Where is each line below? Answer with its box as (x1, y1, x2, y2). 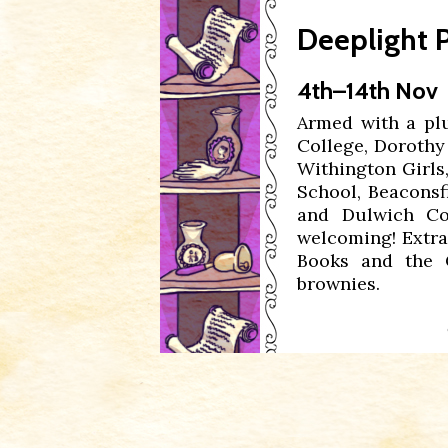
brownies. (297, 272, 380, 295)
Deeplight (297, 21, 428, 58)
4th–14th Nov (297, 76, 438, 105)
